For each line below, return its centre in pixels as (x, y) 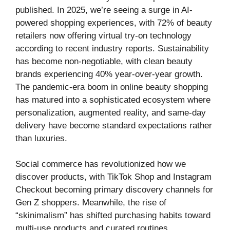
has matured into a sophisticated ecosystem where (113, 100)
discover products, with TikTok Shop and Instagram (113, 177)
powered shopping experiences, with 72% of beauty (114, 23)
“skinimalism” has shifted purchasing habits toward (113, 215)
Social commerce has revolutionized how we (101, 164)
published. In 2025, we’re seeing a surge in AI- (104, 10)
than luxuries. (41, 138)
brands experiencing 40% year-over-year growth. (109, 74)
